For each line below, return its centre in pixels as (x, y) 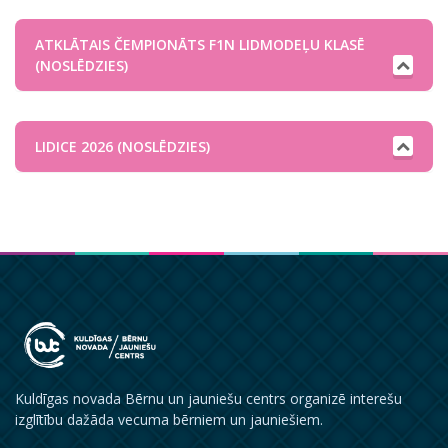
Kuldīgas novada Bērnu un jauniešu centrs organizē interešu (208, 398)
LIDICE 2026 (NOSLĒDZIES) (122, 146)
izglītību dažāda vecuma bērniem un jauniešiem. (169, 419)
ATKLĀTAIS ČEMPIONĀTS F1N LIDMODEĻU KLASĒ (200, 44)
